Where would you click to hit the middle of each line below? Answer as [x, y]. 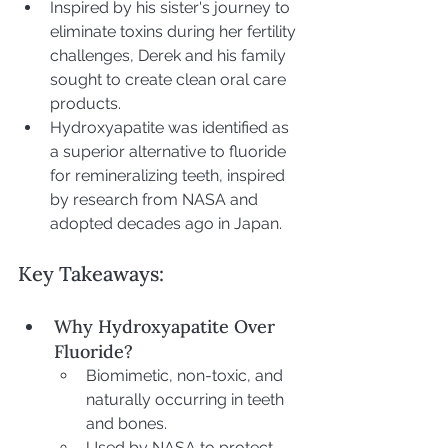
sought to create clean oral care [170, 79]
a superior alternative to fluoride [170, 151]
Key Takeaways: [91, 273]
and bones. [126, 423]
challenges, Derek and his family [170, 55]
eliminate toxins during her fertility [175, 31]
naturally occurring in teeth [187, 399]
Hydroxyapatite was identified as [171, 127]
